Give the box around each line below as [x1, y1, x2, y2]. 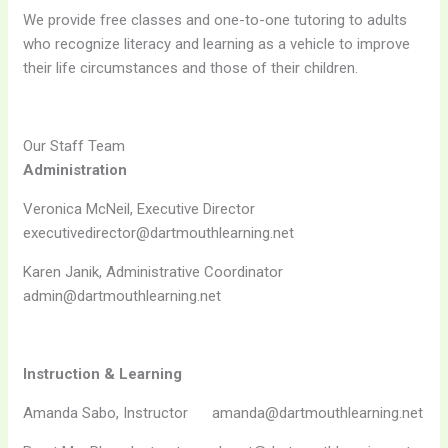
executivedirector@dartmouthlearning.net [23, 224, 295, 243]
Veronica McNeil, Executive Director [23, 200, 276, 219]
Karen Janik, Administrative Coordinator [23, 263, 304, 282]
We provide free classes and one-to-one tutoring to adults [23, 11, 408, 30]
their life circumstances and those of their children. [23, 59, 359, 78]
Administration [23, 161, 128, 180]
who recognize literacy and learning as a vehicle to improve [23, 35, 411, 54]
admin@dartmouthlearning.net [23, 287, 222, 306]
